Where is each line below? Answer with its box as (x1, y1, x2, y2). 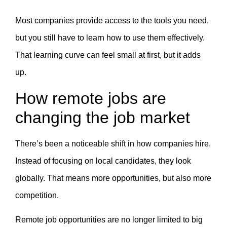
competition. (15, 191, 59, 200)
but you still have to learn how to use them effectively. (15, 33, 205, 43)
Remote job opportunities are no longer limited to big (15, 215, 203, 224)
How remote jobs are (15, 89, 166, 107)
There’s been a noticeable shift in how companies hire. (15, 139, 211, 148)
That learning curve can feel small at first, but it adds (15, 51, 201, 60)
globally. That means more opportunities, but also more (15, 173, 211, 182)
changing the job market (15, 108, 190, 127)
